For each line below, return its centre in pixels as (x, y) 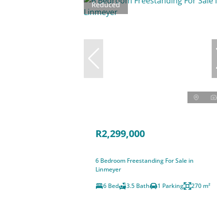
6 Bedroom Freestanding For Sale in (145, 160)
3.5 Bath (138, 186)
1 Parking (171, 186)
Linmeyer (108, 169)
